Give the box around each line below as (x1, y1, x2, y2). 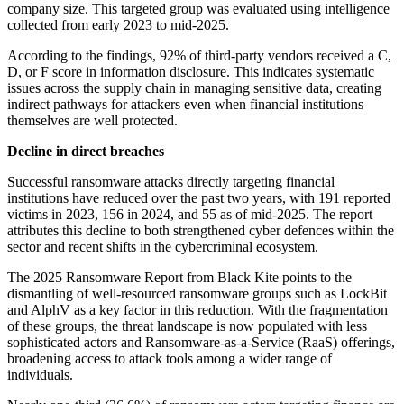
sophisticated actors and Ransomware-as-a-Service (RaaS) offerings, (7, 335, 395, 351)
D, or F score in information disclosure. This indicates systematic (7, 64, 374, 80)
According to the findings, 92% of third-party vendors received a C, (7, 48, 391, 64)
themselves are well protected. (7, 113, 178, 129)
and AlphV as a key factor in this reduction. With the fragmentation (7, 302, 388, 318)
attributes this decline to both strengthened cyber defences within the (7, 223, 394, 239)
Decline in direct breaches (7, 143, 164, 160)
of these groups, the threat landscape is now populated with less (7, 318, 367, 335)
